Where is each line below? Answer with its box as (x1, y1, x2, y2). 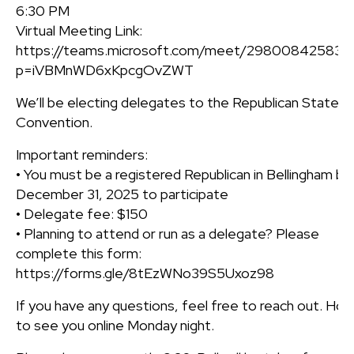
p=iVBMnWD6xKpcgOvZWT (16, 60, 194, 79)
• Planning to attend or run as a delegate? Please (16, 224, 319, 243)
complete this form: (16, 243, 141, 262)
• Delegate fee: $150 (16, 204, 148, 223)
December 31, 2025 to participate (16, 184, 228, 203)
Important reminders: (16, 145, 148, 164)
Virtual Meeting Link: (16, 21, 142, 40)
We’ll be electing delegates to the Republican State (16, 92, 339, 111)
